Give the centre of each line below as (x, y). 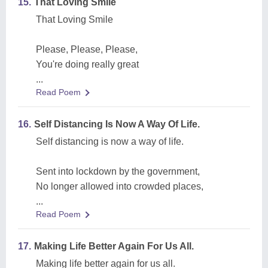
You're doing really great (87, 64)
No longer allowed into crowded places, (120, 186)
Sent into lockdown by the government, (118, 171)
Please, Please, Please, (87, 49)
